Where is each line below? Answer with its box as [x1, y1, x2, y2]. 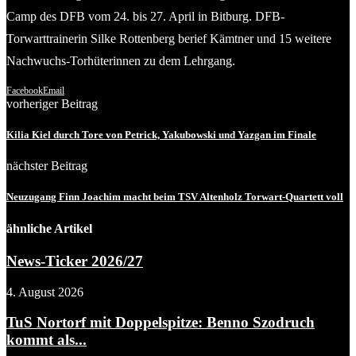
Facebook [6, 84, 43, 96]
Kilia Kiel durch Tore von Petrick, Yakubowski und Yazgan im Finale [6, 129, 316, 141]
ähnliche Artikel [6, 221, 92, 235]
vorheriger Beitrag [6, 96, 98, 110]
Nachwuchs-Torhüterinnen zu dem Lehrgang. [6, 53, 235, 68]
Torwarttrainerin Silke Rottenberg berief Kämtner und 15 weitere [6, 31, 331, 45]
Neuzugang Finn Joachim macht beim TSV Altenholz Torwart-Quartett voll [6, 191, 343, 203]
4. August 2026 [6, 284, 83, 299]
